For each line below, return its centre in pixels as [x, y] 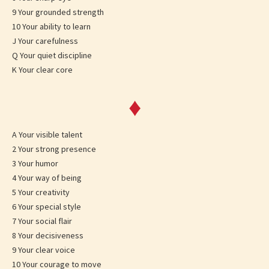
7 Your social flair [42, 221]
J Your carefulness [45, 41]
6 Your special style [47, 207]
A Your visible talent [47, 135]
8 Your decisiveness [48, 236]
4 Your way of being [47, 178]
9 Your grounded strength [58, 12]
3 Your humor [35, 164]
